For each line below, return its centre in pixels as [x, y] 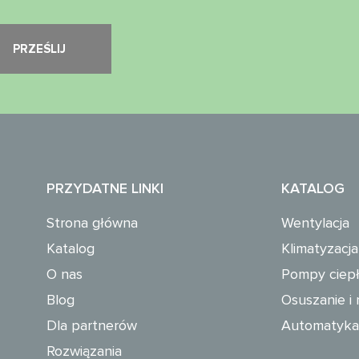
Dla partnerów [92, 326]
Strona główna [92, 223]
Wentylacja [315, 223]
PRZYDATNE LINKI [105, 189]
